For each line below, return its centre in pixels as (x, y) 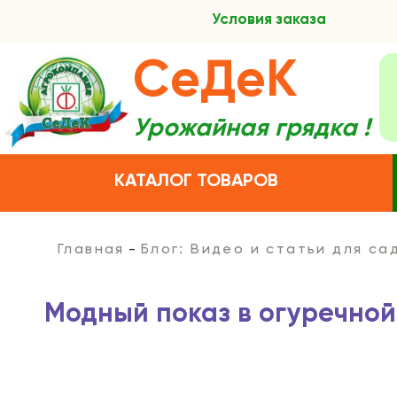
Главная (91, 250)
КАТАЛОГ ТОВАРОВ (197, 182)
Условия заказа (269, 20)
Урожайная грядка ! (252, 128)
